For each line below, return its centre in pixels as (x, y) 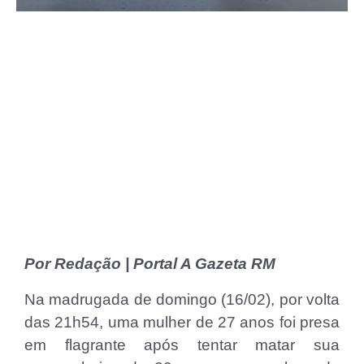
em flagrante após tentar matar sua (182, 345)
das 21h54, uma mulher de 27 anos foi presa (182, 323)
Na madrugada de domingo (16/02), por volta (182, 300)
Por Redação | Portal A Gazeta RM (150, 264)
